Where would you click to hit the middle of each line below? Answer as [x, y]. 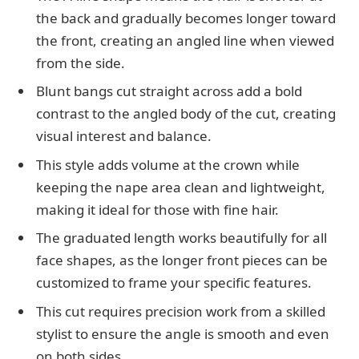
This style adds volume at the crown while [168, 164]
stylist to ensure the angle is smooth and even [183, 333]
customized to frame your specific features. [174, 283]
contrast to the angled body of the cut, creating [186, 114]
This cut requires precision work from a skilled [181, 311]
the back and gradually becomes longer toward [186, 18]
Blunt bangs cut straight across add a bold [169, 91]
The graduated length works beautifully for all [182, 238]
